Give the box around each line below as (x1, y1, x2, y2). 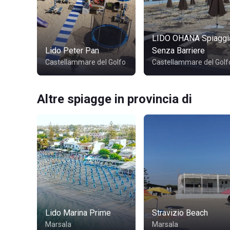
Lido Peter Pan (45, 46, 99, 55)
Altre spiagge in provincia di (37, 92, 192, 106)
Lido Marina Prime (45, 208, 111, 218)
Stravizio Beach (152, 208, 208, 218)
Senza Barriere (152, 46, 205, 55)
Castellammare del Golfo (45, 58, 126, 66)
